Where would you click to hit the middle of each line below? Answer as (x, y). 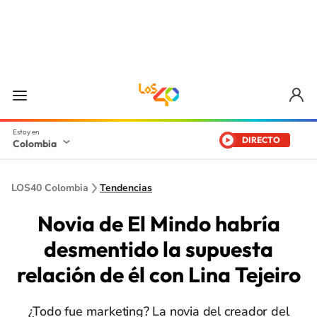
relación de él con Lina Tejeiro (158, 275)
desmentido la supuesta (158, 249)
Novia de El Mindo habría (158, 224)
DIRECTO (261, 140)
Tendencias (126, 188)
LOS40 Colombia (50, 188)
